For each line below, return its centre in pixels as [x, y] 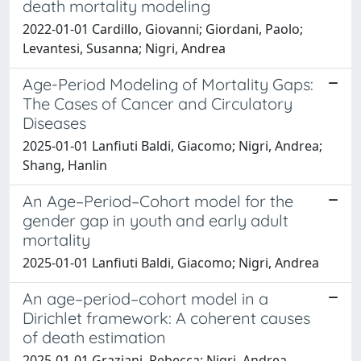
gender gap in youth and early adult [156, 220]
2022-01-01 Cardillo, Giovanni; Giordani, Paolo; [163, 29]
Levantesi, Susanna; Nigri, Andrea [124, 48]
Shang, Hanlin [65, 165]
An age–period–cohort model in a [145, 298]
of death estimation [94, 337]
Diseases [54, 122]
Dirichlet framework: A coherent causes [166, 317]
